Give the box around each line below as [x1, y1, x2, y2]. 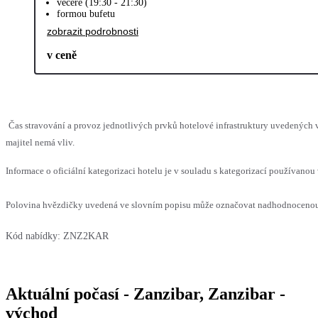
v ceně [47, 48, 77, 61]
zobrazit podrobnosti [47, 25, 138, 37]
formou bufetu [57, 8, 115, 19]
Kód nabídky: [6, 230, 60, 241]
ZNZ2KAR [63, 230, 109, 241]
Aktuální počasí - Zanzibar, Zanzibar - [6, 284, 285, 303]
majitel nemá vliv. [6, 136, 75, 148]
